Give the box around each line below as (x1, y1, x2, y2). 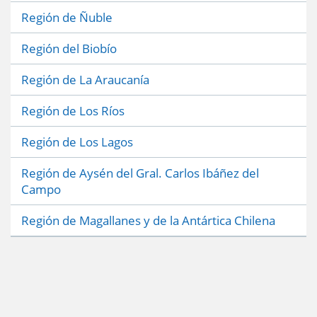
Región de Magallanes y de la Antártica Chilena (21, 212, 275, 229)
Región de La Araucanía (21, 71, 149, 88)
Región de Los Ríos (21, 102, 125, 119)
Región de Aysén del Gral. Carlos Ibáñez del (21, 164, 259, 181)
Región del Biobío (21, 40, 117, 57)
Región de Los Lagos (21, 133, 133, 150)
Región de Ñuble (21, 8, 113, 25)
